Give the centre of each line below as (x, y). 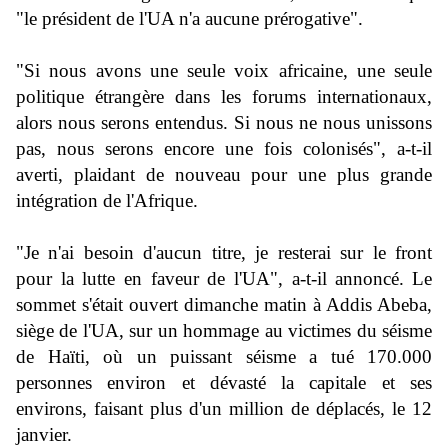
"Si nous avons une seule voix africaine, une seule (224, 71)
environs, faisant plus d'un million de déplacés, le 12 (224, 409)
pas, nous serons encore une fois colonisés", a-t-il (224, 149)
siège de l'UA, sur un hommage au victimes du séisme (224, 331)
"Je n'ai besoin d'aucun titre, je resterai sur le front (224, 253)
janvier (41, 435)
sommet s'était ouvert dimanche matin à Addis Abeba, (224, 305)
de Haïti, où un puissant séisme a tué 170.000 (224, 357)
